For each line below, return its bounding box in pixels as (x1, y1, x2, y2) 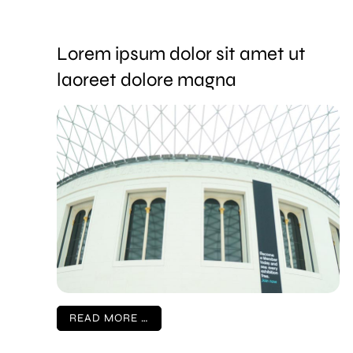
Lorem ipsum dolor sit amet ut (57, 42, 306, 65)
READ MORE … (69, 311, 149, 325)
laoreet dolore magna (57, 68, 236, 91)
